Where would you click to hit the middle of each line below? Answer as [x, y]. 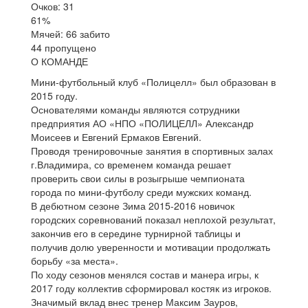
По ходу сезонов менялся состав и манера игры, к [145, 274]
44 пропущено [64, 47]
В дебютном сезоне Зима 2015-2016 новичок [133, 205]
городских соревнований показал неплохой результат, [153, 219]
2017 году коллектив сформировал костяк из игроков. [151, 288]
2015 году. [54, 95]
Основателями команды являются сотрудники [135, 109]
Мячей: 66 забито [70, 33]
